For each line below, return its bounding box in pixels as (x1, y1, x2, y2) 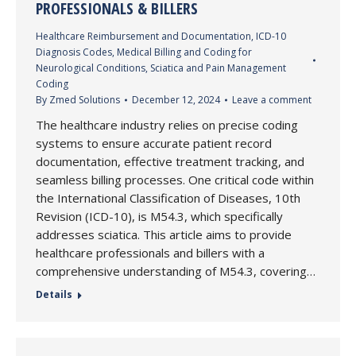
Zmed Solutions (49, 93, 120, 106)
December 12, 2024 (132, 93, 220, 106)
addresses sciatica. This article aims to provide (36, 226, 292, 242)
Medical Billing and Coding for (117, 45, 252, 59)
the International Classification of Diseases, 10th (36, 190, 300, 206)
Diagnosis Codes (36, 45, 112, 59)
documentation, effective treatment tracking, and (36, 153, 304, 169)
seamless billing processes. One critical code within (36, 172, 314, 188)
